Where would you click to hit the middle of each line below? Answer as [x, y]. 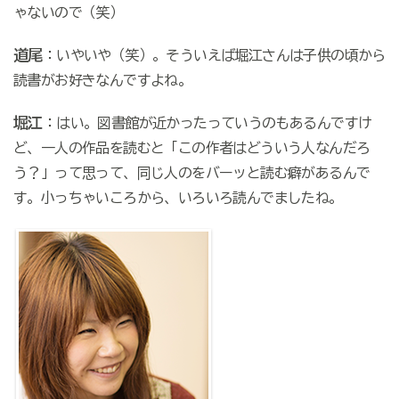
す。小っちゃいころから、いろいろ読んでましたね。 [178, 198]
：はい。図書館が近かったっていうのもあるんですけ [207, 123]
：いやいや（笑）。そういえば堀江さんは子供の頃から [214, 56]
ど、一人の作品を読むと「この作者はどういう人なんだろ [191, 148]
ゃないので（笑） [68, 13]
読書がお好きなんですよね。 [102, 81]
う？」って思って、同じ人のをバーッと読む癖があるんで [191, 173]
